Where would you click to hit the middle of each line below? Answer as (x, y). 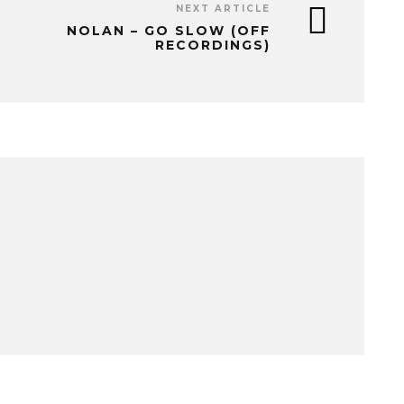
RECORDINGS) (213, 45)
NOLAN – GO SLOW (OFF (169, 30)
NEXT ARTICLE (223, 8)
